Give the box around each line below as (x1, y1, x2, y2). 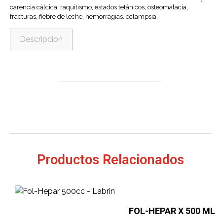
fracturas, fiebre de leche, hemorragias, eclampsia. (10, 13, 158, 21)
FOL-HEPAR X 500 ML (128, 204, 215, 218)
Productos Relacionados (37, 150, 184, 170)
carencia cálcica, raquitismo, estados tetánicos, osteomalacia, (10, 3, 188, 11)
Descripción (20, 35, 63, 44)
